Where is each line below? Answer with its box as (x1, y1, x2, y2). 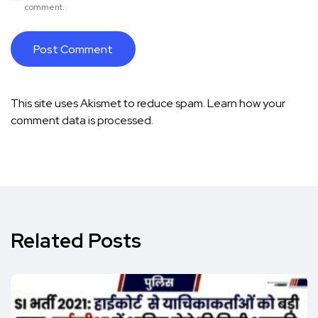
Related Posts (11, 227, 141, 254)
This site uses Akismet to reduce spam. (11, 96, 207, 111)
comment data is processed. (11, 113, 153, 128)
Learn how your (207, 96, 285, 111)
